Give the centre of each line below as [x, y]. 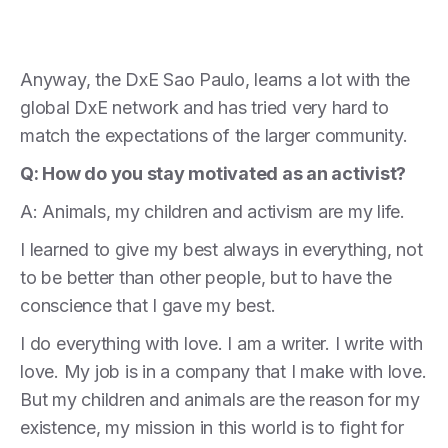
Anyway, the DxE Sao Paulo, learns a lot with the [215, 79]
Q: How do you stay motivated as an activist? [213, 173]
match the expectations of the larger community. [214, 135]
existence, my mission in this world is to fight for [212, 427]
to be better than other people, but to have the [206, 277]
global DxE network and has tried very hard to [204, 107]
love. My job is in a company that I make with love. [223, 371]
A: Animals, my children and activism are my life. [212, 211]
